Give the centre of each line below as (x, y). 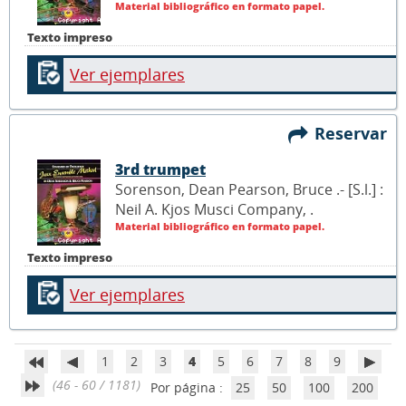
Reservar (355, 133)
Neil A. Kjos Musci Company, (213, 209)
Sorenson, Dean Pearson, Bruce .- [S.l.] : (249, 189)
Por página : (188, 387)
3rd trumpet (160, 169)
